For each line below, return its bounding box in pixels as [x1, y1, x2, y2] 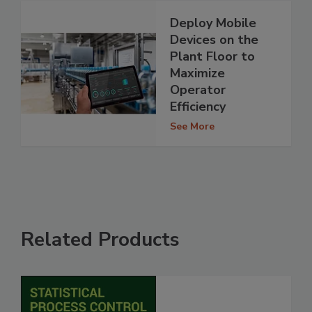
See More [170, 120, 214, 134]
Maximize [170, 65, 225, 82]
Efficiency [170, 98, 226, 116]
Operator [170, 81, 226, 99]
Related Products [21, 226, 180, 253]
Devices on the [170, 31, 258, 49]
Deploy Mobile [170, 15, 256, 32]
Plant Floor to [170, 48, 255, 65]
